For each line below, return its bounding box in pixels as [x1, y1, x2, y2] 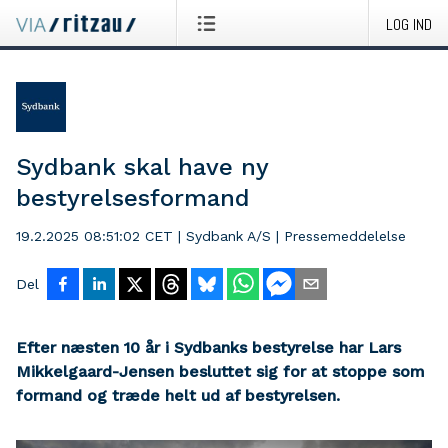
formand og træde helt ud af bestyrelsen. [16, 386, 340, 405]
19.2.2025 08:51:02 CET [16, 228, 173, 244]
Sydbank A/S [186, 228, 271, 244]
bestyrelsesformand [16, 184, 250, 212]
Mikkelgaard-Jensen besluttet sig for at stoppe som [16, 362, 425, 381]
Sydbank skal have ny [16, 153, 268, 181]
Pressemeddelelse [284, 228, 406, 244]
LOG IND [386, 14, 432, 35]
